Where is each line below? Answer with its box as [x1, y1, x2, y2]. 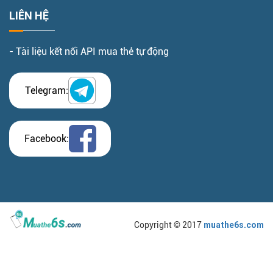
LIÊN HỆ [9, 9, 49, 23]
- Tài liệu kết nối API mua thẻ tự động [9, 46, 169, 58]
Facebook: [24, 132, 69, 144]
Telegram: [24, 84, 68, 96]
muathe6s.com [204, 220, 264, 230]
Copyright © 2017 [134, 220, 204, 230]
